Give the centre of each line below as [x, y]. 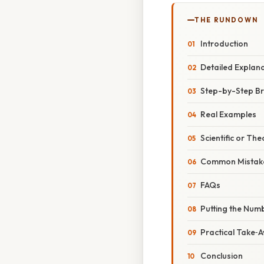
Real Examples [228, 115]
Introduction [224, 44]
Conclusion [222, 256]
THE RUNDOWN [226, 20]
